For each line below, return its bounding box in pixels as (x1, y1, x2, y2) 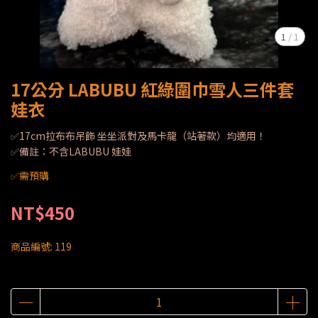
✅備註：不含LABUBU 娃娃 (11, 144, 131, 158)
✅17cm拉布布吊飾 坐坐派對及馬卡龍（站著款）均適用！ (11, 128, 266, 143)
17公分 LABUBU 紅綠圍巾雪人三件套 (11, 77, 294, 102)
